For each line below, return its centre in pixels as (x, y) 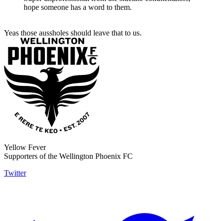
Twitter (15, 173)
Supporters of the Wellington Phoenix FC (68, 156)
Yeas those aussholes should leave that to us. (73, 33)
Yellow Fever (25, 147)
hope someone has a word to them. (78, 7)
